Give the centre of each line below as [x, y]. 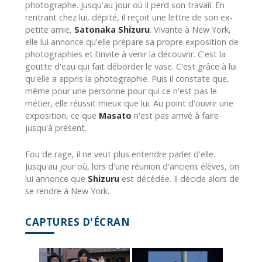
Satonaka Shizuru [112, 29]
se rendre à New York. [67, 191]
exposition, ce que [62, 115]
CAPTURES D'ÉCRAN [77, 222]
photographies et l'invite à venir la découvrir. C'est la [125, 54]
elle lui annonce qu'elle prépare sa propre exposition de [132, 42]
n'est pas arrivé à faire [175, 115]
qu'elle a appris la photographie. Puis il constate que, [127, 78]
